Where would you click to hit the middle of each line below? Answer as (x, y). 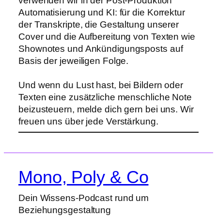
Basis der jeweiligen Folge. (74, 61)
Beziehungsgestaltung (65, 210)
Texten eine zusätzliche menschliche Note (105, 97)
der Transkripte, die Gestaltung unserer (99, 25)
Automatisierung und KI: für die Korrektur (102, 13)
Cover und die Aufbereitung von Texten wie (107, 37)
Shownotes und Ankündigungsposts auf (101, 49)
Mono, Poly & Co (84, 177)
